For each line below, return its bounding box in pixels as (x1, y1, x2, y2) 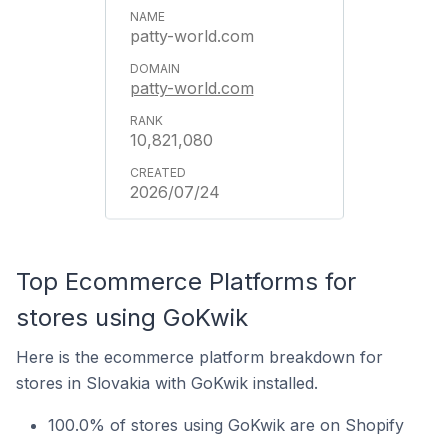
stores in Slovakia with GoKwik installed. (16, 373, 318, 393)
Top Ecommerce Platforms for (16, 267, 356, 296)
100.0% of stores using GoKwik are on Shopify (48, 415, 404, 435)
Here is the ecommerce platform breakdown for (16, 347, 383, 367)
